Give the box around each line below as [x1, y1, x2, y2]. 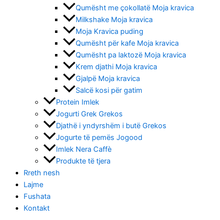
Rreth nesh [24, 168, 60, 177]
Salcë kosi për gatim [76, 85, 142, 95]
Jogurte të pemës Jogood [56, 133, 142, 142]
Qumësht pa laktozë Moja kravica [76, 50, 186, 59]
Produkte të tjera [56, 156, 110, 165]
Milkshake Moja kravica [76, 15, 153, 24]
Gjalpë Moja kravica [76, 74, 140, 83]
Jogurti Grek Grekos [56, 109, 123, 118]
